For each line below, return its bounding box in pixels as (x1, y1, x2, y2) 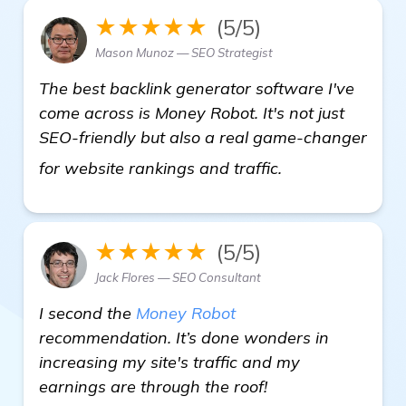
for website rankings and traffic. (39, 157, 286, 179)
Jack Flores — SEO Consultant (95, 269, 261, 285)
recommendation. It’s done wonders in (39, 326, 329, 348)
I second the (39, 302, 136, 324)
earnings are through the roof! (39, 375, 267, 397)
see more (286, 150, 356, 172)
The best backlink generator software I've (39, 77, 354, 99)
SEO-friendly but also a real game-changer (39, 126, 367, 148)
